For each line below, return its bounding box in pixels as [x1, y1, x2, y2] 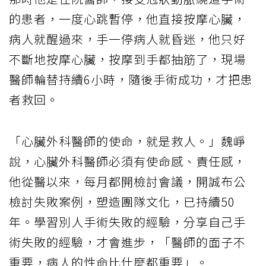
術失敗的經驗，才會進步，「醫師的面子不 [9, 233, 246, 251]
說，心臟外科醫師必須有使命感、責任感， [9, 153, 246, 170]
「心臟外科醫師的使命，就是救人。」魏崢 [9, 132, 246, 150]
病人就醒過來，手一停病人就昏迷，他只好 [9, 30, 246, 48]
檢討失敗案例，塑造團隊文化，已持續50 [9, 193, 235, 211]
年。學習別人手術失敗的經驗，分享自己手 [9, 213, 246, 231]
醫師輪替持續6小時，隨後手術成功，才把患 [9, 71, 253, 88]
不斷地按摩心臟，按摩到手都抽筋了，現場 [9, 50, 246, 68]
